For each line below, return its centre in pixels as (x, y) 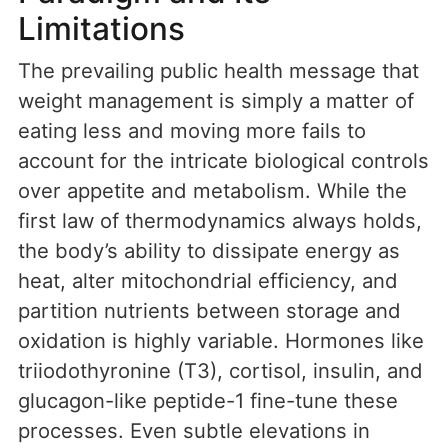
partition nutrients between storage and (209, 311)
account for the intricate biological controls (223, 161)
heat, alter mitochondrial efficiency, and (208, 281)
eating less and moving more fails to (192, 131)
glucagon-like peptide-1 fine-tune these (208, 401)
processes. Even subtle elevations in (194, 431)
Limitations (101, 29)
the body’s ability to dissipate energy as (209, 251)
